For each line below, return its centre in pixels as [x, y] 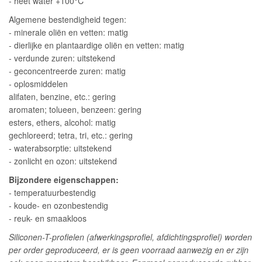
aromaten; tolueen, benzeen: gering [75, 109]
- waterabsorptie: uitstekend [60, 148]
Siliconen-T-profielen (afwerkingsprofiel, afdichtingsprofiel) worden [130, 237]
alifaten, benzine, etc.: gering [62, 96]
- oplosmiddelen [38, 83]
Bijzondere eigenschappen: [64, 179]
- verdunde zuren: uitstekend [62, 58]
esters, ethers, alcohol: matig [62, 122]
